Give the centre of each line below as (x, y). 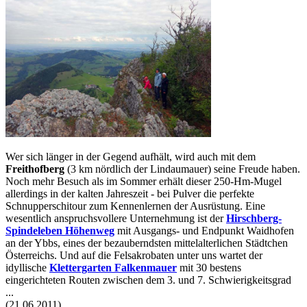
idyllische (27, 267)
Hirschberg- (254, 218)
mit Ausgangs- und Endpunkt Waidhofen (204, 230)
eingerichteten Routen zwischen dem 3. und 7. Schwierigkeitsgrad (148, 280)
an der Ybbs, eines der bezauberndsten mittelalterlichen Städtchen (147, 243)
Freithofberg (36, 169)
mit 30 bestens (209, 267)
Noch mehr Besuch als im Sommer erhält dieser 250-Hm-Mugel (144, 181)
